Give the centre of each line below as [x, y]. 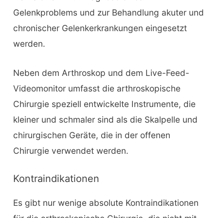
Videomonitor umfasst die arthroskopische [97, 88]
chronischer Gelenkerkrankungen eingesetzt [100, 28]
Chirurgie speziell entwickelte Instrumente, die [104, 104]
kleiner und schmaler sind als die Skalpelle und [105, 119]
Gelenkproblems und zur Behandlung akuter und [108, 13]
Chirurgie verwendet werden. [71, 150]
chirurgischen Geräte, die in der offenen [91, 135]
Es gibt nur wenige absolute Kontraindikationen [106, 203]
